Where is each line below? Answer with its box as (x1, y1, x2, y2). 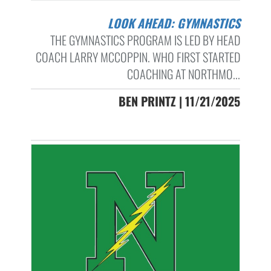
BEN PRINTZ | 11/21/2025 (118, 91, 240, 110)
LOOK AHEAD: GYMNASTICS (113, 13, 240, 32)
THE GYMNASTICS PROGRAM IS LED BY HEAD (50, 30, 240, 49)
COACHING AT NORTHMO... (126, 64, 240, 83)
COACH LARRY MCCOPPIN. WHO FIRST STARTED (35, 47, 240, 66)
